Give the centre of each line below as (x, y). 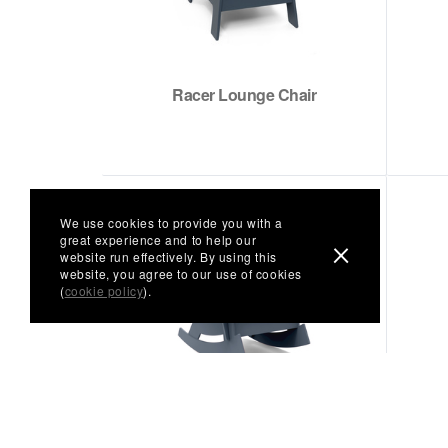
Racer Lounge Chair (244, 94)
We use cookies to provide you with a (171, 222)
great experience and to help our (158, 239)
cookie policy (104, 290)
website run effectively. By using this (168, 256)
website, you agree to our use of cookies (181, 273)
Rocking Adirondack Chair (244, 429)
